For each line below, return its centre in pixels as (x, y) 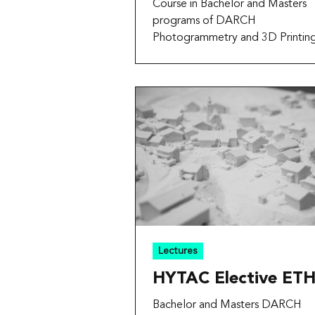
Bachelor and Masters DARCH (227, 306)
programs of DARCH (204, 21)
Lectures (178, 251)
